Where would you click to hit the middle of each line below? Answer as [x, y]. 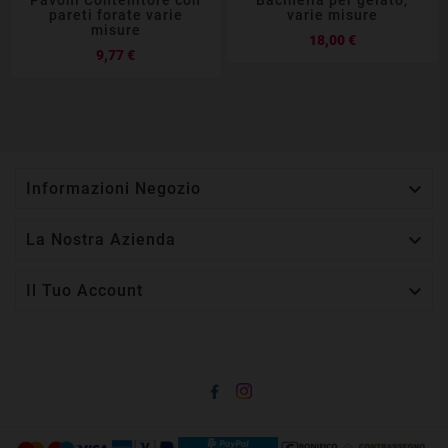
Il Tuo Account [84, 290]
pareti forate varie [115, 14]
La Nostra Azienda [101, 239]
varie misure [332, 14]
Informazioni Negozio [113, 188]
